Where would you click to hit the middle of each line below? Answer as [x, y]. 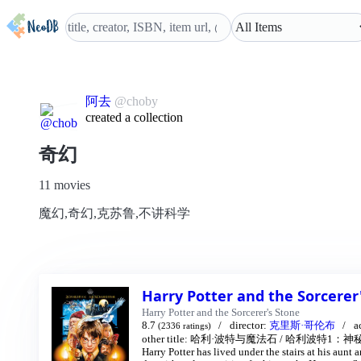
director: [249, 325]
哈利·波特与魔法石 [234, 339]
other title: [166, 339]
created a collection [134, 117]
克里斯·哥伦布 [302, 325]
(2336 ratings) [185, 326]
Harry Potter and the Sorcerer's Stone [221, 312]
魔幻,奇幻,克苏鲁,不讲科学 [114, 214]
